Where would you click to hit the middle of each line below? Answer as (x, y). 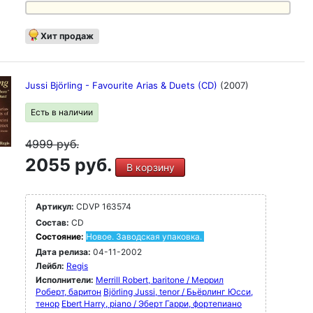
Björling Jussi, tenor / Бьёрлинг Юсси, (178, 292)
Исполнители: (66, 280)
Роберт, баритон (68, 292)
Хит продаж (67, 36)
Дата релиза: (63, 252)
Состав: (52, 223)
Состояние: (61, 236)
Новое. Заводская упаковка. (144, 236)
